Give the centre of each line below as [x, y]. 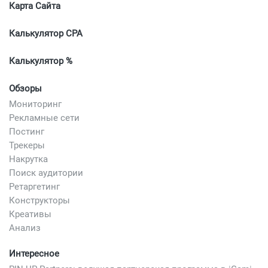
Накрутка [28, 159]
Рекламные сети [44, 118]
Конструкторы [39, 200]
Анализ [25, 228]
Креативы [30, 214]
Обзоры [25, 88]
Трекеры [27, 145]
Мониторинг [35, 104]
